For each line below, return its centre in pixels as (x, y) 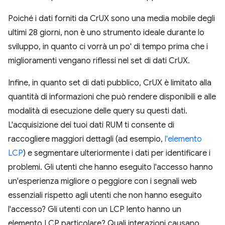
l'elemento (183, 139)
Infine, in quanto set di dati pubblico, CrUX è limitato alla (110, 83)
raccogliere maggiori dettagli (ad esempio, (86, 139)
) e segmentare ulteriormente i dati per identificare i (117, 153)
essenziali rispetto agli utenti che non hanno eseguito (105, 195)
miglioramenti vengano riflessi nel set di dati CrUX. (99, 61)
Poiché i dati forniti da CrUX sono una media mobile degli (111, 19)
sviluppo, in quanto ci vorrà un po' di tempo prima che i (108, 47)
